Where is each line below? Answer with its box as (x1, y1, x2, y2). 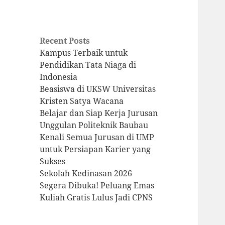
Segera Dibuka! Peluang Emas (40, 180, 155, 191)
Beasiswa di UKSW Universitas (40, 83, 156, 95)
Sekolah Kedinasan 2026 (40, 168, 133, 179)
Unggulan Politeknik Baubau (40, 120, 149, 131)
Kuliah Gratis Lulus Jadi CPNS (40, 192, 153, 203)
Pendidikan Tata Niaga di (40, 59, 137, 71)
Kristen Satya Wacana (40, 95, 124, 107)
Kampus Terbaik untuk (40, 47, 128, 59)
